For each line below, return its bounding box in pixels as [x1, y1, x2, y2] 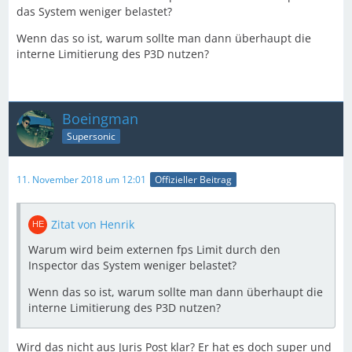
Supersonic [67, 130, 115, 144]
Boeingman [62, 108, 138, 128]
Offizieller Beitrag [155, 172, 232, 186]
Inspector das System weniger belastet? [28, 257, 236, 273]
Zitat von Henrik [51, 216, 134, 232]
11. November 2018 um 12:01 [16, 172, 146, 186]
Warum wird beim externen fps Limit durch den [28, 241, 280, 257]
